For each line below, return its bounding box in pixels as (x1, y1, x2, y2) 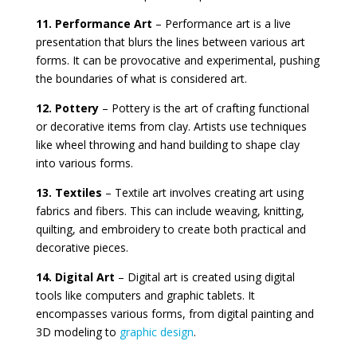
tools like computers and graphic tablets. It (35, 287, 255, 303)
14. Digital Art (35, 269, 115, 284)
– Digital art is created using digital (114, 269, 295, 284)
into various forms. (35, 155, 133, 171)
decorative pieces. (35, 239, 128, 255)
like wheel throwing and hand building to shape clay (35, 136, 300, 152)
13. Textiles (35, 184, 102, 200)
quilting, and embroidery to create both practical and (35, 221, 306, 237)
